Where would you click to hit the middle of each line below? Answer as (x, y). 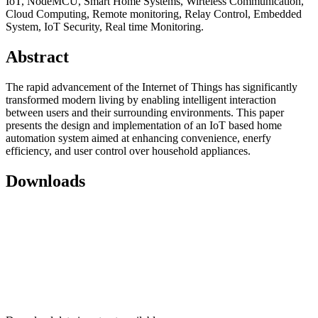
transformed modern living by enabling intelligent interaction (141, 100)
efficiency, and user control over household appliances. (130, 151)
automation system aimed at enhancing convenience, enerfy (138, 138)
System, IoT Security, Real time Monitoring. (105, 27)
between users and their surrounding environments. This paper (145, 113)
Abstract (37, 57)
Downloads (45, 181)
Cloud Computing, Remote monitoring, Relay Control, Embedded (154, 14)
